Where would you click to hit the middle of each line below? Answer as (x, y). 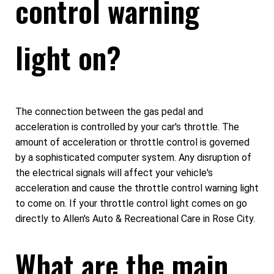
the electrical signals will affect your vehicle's (114, 173)
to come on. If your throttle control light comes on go (131, 204)
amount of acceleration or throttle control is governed (132, 143)
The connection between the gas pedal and (109, 112)
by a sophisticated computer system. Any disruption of (133, 158)
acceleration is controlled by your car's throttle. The (127, 127)
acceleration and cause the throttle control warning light (137, 188)
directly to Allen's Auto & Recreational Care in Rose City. (135, 219)
